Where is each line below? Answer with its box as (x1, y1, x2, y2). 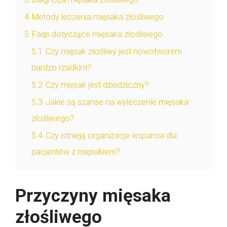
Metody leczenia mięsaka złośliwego (32, 12, 164, 22)
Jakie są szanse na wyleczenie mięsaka (46, 97, 188, 107)
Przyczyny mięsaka (15, 185, 171, 206)
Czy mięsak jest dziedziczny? (46, 80, 149, 90)
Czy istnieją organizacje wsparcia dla (46, 130, 177, 140)
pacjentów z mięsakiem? (31, 146, 120, 157)
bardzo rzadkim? (31, 62, 91, 72)
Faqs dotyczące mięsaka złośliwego (32, 29, 163, 39)
